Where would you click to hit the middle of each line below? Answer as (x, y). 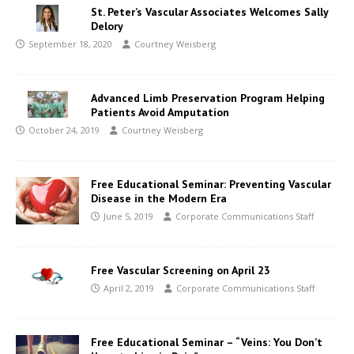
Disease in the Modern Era (159, 198)
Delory (107, 26)
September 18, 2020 (70, 43)
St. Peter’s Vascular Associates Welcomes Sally (209, 11)
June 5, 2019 (128, 216)
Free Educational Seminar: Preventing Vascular (211, 184)
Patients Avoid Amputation (160, 112)
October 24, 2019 (64, 130)
